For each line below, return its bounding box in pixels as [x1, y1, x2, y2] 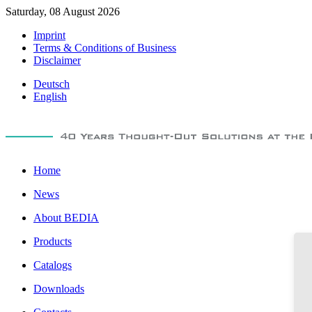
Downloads [33, 283, 84, 295]
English [33, 91, 67, 102]
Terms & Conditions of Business [33, 42, 176, 54]
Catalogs [33, 259, 72, 271]
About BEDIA [33, 212, 99, 224]
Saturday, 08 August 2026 [6, 6, 120, 17]
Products [33, 235, 72, 247]
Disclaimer [33, 54, 81, 66]
